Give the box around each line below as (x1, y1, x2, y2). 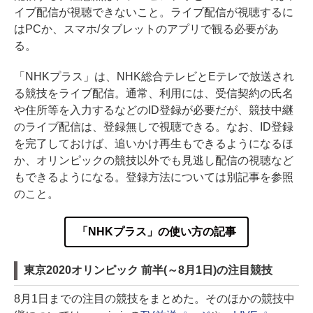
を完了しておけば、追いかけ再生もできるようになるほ (14, 137, 293, 150)
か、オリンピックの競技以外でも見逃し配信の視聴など (14, 154, 293, 166)
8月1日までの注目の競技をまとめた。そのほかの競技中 (14, 292, 295, 305)
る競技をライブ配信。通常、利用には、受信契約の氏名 (14, 87, 293, 99)
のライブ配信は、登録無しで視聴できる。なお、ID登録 (14, 120, 293, 133)
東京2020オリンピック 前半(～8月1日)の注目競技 (24, 263, 272, 276)
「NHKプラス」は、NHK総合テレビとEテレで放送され (14, 70, 294, 82)
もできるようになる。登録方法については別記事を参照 (14, 170, 293, 183)
